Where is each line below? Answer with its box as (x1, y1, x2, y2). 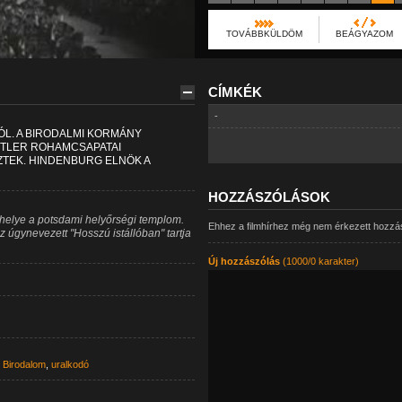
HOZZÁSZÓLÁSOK (207, 189, 330, 205)
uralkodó (50, 359, 89, 370)
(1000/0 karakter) (279, 256, 359, 267)
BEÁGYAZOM (335, 29, 393, 39)
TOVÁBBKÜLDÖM (225, 29, 302, 39)
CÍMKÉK (207, 84, 262, 100)
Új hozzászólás (207, 256, 280, 267)
